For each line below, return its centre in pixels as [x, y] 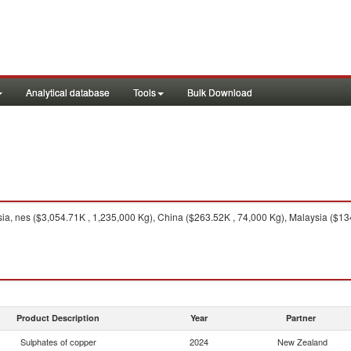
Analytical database [68, 92]
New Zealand [302, 342]
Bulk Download [220, 92]
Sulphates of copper [58, 342]
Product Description [58, 318]
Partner [301, 318]
